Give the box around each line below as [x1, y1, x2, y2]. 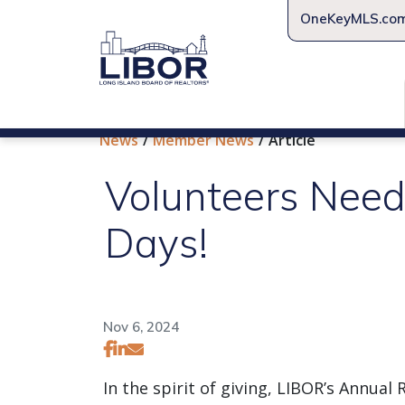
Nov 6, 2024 [103, 317, 179, 335]
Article [268, 129, 316, 150]
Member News [153, 129, 254, 150]
